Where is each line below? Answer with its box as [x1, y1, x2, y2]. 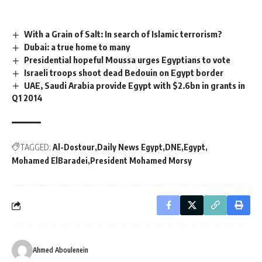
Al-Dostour [53, 142, 95, 153]
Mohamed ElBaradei [12, 156, 88, 166]
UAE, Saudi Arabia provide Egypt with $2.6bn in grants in [24, 80, 246, 91]
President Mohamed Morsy [90, 156, 192, 166]
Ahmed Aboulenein [33, 246, 88, 255]
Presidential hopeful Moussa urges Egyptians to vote [24, 54, 231, 65]
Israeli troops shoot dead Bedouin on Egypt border [24, 67, 224, 78]
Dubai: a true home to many [24, 41, 130, 52]
